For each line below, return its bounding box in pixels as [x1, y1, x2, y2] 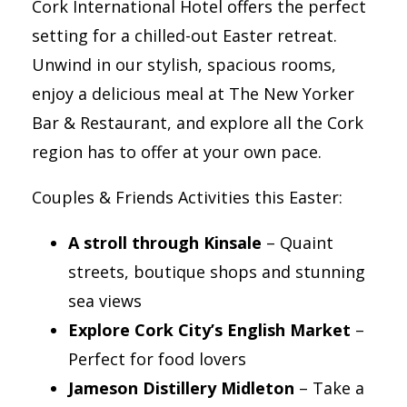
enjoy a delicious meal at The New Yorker [32, 82, 354, 104]
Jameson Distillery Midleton [68, 376, 294, 399]
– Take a [294, 376, 364, 399]
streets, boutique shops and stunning [68, 260, 365, 283]
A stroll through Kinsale [68, 231, 262, 253]
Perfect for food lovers [68, 347, 251, 370]
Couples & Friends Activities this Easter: [32, 185, 347, 208]
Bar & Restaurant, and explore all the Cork [32, 111, 363, 134]
